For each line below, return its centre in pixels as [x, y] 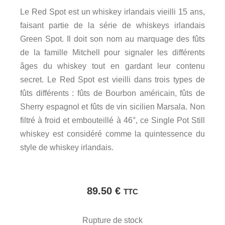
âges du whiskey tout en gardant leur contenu [113, 66]
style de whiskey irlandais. [67, 147]
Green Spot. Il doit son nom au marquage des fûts [113, 39]
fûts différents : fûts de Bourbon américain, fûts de [113, 93]
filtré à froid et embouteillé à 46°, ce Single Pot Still [113, 120]
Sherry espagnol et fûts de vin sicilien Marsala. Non [113, 107]
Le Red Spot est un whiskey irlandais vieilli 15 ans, [113, 12]
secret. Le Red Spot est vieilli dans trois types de [113, 80]
